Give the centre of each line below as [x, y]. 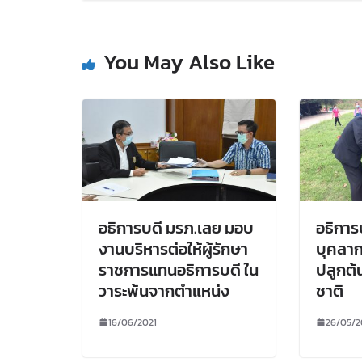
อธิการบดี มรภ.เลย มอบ [176, 227]
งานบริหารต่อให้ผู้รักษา [173, 248]
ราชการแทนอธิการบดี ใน [179, 269]
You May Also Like [189, 62]
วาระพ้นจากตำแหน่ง [164, 290]
